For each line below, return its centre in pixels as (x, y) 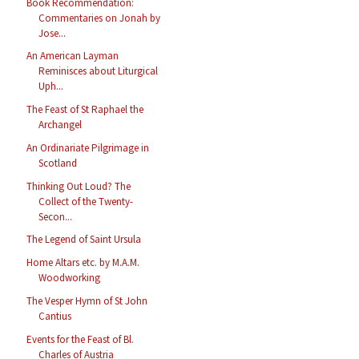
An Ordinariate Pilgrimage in (88, 147)
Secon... (56, 216)
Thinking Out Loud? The (79, 186)
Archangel (61, 125)
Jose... (52, 33)
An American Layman (73, 56)
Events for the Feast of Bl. (81, 339)
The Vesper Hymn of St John (87, 301)
